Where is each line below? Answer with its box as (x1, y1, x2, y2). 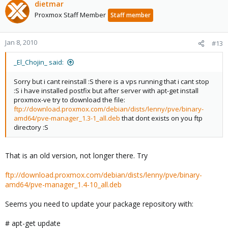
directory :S (14, 123, 48, 132)
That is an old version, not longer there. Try (5, 151, 148, 160)
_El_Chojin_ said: (14, 58, 64, 67)
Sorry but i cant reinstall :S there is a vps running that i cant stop (14, 77, 209, 86)
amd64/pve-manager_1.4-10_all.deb (5, 180, 122, 189)
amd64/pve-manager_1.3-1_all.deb (14, 113, 120, 123)
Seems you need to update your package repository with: (5, 199, 193, 209)
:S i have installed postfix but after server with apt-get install (14, 86, 198, 95)
